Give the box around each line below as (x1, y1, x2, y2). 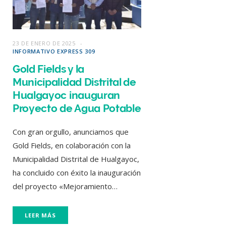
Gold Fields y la (13, 63, 84, 76)
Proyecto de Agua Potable (13, 102, 141, 115)
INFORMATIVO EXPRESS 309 (13, 47, 95, 55)
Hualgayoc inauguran (13, 89, 121, 102)
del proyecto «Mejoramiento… (13, 181, 118, 192)
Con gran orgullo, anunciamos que (13, 127, 129, 137)
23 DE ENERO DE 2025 (13, 39, 76, 47)
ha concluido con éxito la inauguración (13, 167, 141, 178)
